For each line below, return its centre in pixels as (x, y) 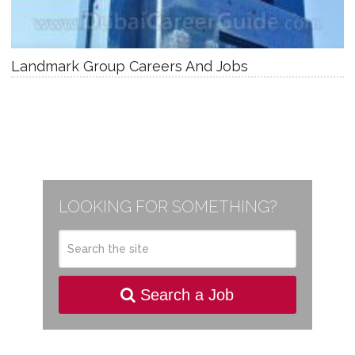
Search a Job (185, 294)
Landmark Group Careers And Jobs (129, 66)
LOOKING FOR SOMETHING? (168, 206)
